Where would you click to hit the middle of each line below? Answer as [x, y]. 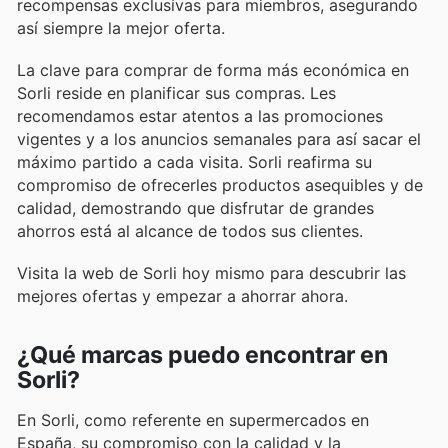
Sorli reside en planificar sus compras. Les [176, 92]
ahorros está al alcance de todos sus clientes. [190, 230]
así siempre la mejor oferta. [121, 27]
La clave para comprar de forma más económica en [213, 69]
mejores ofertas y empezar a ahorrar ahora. [182, 296]
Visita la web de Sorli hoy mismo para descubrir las [211, 273]
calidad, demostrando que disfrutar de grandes [195, 207]
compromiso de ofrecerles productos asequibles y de [220, 184]
